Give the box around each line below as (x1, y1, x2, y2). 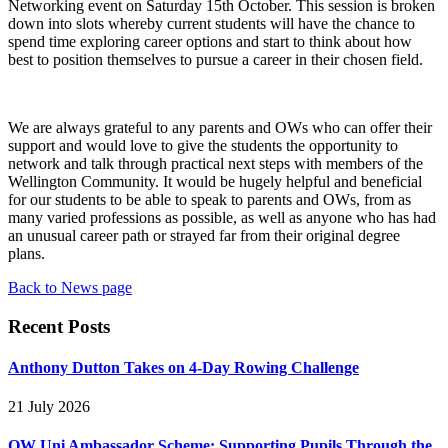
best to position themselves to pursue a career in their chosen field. (8, 50, 423, 68)
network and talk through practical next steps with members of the (8, 154, 423, 172)
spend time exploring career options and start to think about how (8, 32, 412, 50)
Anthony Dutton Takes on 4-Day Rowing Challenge (8, 358, 359, 376)
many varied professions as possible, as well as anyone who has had (8, 208, 436, 226)
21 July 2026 (8, 398, 90, 416)
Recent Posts (8, 315, 110, 337)
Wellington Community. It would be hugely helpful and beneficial (8, 172, 422, 190)
